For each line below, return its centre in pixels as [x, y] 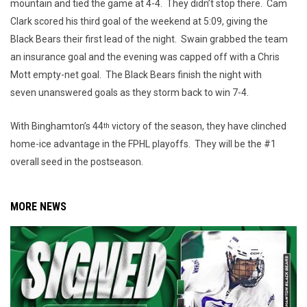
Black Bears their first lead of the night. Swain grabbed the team [149, 39]
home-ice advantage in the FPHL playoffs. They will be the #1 [143, 144]
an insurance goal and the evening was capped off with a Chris [145, 57]
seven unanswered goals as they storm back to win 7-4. [131, 93]
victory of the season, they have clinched [198, 126]
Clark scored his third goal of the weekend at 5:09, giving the [139, 21]
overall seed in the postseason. [81, 162]
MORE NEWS [38, 207]
